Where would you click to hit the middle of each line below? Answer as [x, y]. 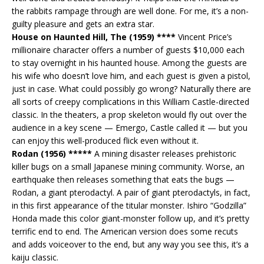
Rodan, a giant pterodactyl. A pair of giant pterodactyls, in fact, [131, 192]
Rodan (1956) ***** [52, 153]
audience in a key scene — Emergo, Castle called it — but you [130, 127]
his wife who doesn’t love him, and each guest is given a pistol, [131, 75]
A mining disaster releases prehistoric [164, 153]
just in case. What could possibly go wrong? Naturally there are [131, 88]
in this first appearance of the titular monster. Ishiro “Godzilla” [129, 205]
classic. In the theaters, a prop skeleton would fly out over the [129, 114]
